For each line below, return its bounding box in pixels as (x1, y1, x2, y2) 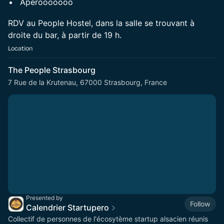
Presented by (26, 194, 63, 201)
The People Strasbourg (8, 65, 95, 75)
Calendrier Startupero (26, 202, 109, 212)
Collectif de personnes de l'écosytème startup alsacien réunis (8, 214, 208, 223)
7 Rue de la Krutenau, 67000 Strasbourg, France (8, 78, 167, 86)
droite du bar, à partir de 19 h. (8, 30, 121, 40)
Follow (190, 199, 210, 208)
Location (8, 44, 32, 52)
